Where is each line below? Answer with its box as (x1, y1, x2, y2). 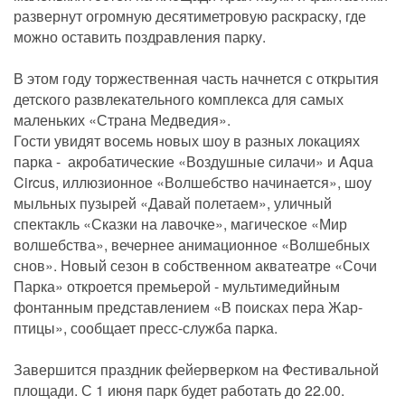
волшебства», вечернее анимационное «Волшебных (14, 234, 370, 256)
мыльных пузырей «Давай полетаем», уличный (14, 193, 332, 214)
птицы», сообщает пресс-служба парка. (14, 317, 278, 339)
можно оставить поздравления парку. (14, 26, 266, 48)
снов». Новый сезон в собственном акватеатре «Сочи (14, 255, 377, 277)
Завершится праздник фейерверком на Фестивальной (14, 359, 379, 381)
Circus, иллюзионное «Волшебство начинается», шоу (14, 172, 372, 193)
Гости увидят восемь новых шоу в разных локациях (14, 130, 360, 152)
